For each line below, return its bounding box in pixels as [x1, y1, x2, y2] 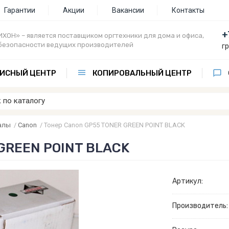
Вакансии [112, 6, 144, 14]
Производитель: [172, 201, 228, 210]
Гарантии [4, 6, 35, 14]
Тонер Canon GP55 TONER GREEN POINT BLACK [44, 121, 185, 129]
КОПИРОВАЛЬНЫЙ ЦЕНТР [93, 68, 192, 78]
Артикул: [172, 176, 203, 186]
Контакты [172, 6, 204, 14]
